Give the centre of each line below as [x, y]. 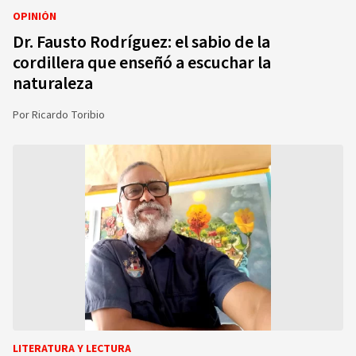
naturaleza [53, 83]
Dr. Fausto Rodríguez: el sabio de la [141, 42]
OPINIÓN [35, 17]
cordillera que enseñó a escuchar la [142, 63]
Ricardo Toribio [68, 115]
